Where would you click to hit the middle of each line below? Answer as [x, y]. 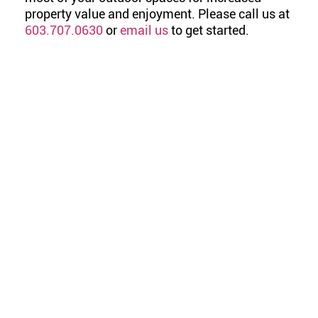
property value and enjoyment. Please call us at [157, 13]
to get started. [209, 30]
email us [144, 30]
